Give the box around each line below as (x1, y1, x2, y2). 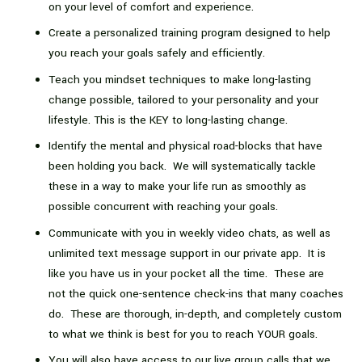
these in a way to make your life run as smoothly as (48, 179, 306, 195)
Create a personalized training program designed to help (48, 25, 330, 41)
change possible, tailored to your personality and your (48, 91, 318, 107)
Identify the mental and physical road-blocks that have (48, 138, 322, 154)
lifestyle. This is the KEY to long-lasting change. (48, 112, 288, 128)
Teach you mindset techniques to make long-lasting (48, 71, 311, 87)
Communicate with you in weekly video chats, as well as (48, 225, 330, 241)
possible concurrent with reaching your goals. (48, 199, 278, 215)
